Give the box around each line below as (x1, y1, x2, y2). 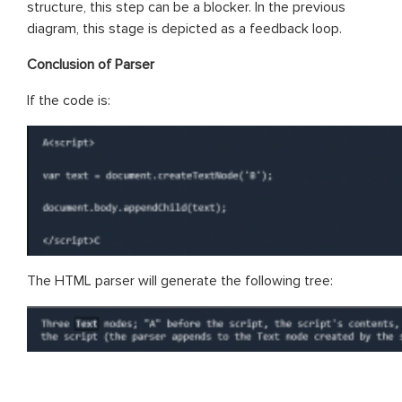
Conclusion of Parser (27, 55, 154, 74)
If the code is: (27, 91, 110, 109)
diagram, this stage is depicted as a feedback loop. (27, 19, 342, 38)
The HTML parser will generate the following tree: (27, 271, 333, 290)
